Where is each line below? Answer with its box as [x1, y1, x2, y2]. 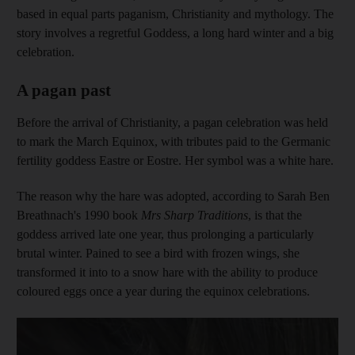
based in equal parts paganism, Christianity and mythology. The [17, 6, 334, 21]
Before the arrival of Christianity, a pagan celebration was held [17, 115, 328, 129]
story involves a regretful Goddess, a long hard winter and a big [17, 25, 334, 40]
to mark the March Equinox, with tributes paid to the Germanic [17, 134, 330, 148]
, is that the [248, 208, 302, 222]
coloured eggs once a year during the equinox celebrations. [17, 284, 310, 298]
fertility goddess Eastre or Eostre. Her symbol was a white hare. [17, 153, 334, 167]
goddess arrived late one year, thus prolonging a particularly [17, 227, 314, 241]
